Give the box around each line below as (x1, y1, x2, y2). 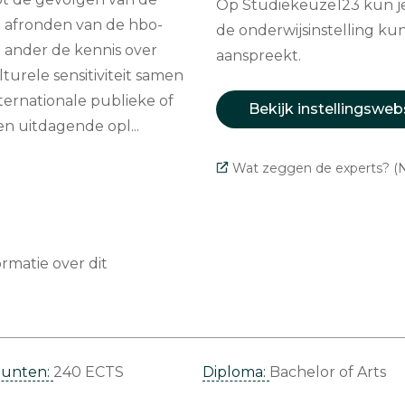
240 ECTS (52, 363, 124, 381)
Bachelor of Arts (269, 363, 386, 381)
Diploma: (202, 363, 269, 381)
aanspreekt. (216, 47, 301, 64)
